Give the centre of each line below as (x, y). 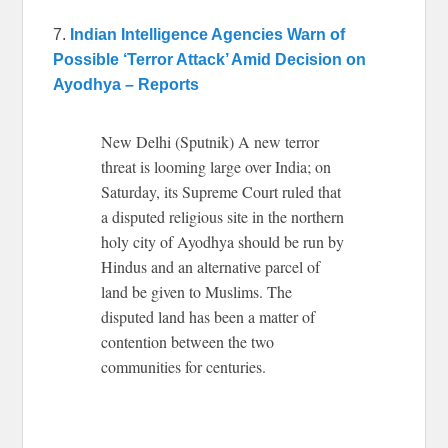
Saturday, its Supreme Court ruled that (221, 191)
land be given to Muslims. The (197, 291)
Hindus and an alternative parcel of (211, 266)
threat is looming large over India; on (216, 166)
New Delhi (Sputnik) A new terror (210, 141)
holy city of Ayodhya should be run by (223, 241)
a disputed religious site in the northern (223, 216)
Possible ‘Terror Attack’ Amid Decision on (210, 59)
